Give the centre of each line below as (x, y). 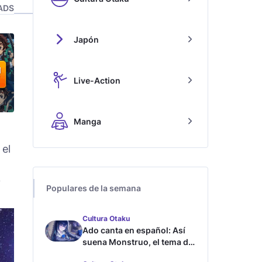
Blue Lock (102, 254)
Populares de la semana (94, 188)
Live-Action (97, 80)
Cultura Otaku (106, 218)
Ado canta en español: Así (134, 230)
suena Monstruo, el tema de (138, 242)
